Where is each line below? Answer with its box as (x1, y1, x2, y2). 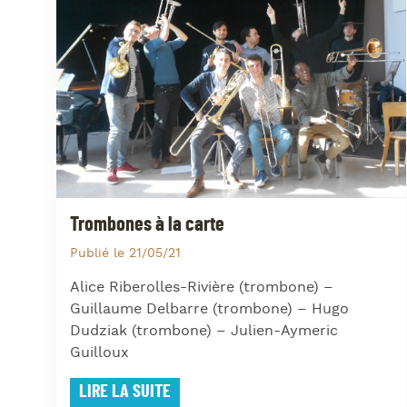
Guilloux (70, 342, 129, 362)
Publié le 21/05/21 (70, 244, 181, 262)
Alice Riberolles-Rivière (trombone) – (70, 277, 333, 297)
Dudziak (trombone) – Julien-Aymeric (70, 321, 338, 341)
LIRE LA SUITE (79, 382, 171, 401)
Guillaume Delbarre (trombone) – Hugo (70, 299, 349, 319)
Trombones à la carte (70, 214, 224, 234)
